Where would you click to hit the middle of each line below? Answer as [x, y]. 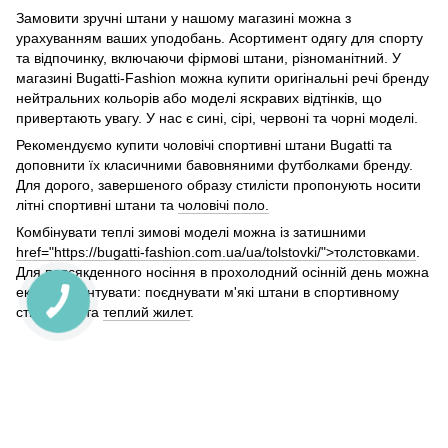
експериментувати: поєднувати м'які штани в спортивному [207, 292]
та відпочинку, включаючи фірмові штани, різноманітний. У [208, 58]
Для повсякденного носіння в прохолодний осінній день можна [222, 272]
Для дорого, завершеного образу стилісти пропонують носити [218, 185]
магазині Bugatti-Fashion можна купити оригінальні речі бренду [222, 78]
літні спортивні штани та [97, 205]
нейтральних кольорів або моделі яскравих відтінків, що [199, 98]
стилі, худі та [59, 312]
